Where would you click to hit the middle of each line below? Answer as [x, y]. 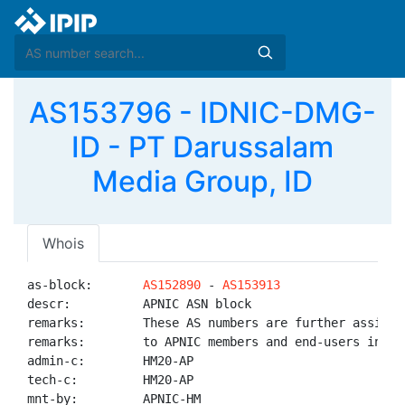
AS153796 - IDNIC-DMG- [202, 113]
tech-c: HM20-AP [110, 380]
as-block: [85, 285]
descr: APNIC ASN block [139, 304]
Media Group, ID [202, 181]
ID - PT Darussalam [202, 147]
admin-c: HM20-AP [110, 361]
